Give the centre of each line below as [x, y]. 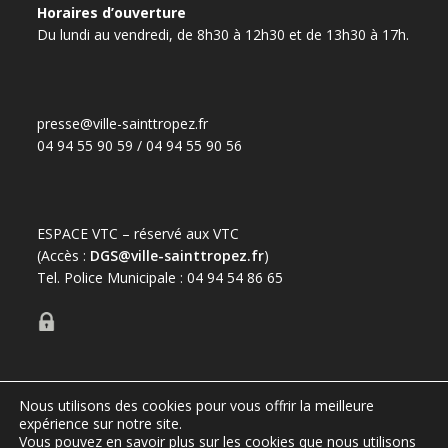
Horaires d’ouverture [112, 12]
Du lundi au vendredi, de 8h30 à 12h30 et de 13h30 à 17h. [223, 34]
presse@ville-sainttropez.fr [123, 123]
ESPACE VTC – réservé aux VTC [138, 234]
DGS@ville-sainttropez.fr [177, 256]
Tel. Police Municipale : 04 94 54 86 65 [160, 278]
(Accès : [64, 256]
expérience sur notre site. [100, 423]
